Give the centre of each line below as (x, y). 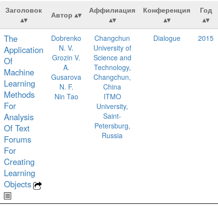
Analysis (19, 117)
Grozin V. (66, 57)
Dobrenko (66, 38)
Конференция (167, 10)
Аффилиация (112, 10)
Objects (18, 184)
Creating (19, 162)
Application (24, 50)
